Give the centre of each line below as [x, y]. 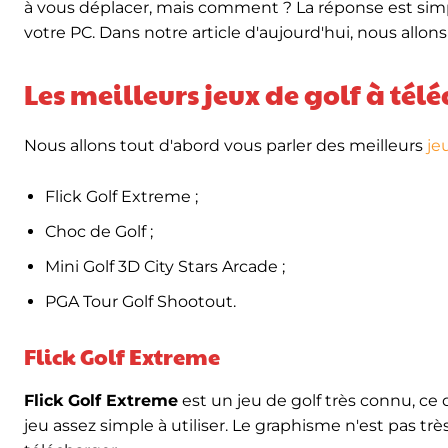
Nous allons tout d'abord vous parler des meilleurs [225, 145]
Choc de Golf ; [103, 231]
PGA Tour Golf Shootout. [140, 301]
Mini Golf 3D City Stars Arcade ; [167, 266]
